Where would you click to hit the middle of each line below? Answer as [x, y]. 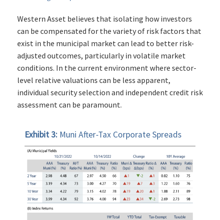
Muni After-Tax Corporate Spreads [121, 135]
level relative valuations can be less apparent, [94, 80]
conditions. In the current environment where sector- [107, 68]
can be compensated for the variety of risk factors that [109, 31]
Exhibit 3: [42, 135]
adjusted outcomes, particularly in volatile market [101, 56]
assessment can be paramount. [69, 105]
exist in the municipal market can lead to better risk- [106, 43]
